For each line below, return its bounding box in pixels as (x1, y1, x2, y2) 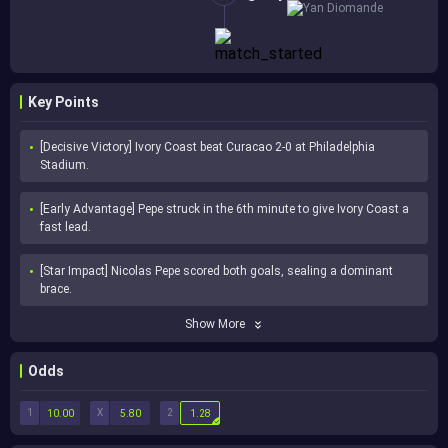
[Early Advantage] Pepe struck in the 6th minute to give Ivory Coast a (40, 202, 409, 217)
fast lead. (40, 220, 91, 235)
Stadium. (40, 158, 89, 173)
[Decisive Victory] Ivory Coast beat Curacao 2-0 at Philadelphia (40, 140, 375, 155)
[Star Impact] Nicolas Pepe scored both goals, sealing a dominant (40, 264, 393, 279)
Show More (185, 317, 245, 332)
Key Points (28, 94, 99, 111)
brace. (40, 282, 72, 297)
